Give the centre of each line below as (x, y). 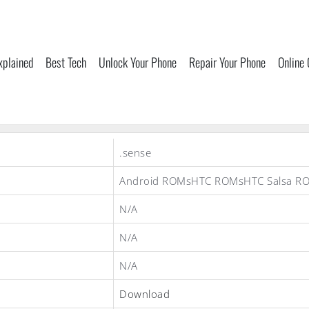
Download (144, 294)
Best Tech (66, 62)
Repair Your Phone (227, 62)
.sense (135, 152)
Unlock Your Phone (138, 62)
